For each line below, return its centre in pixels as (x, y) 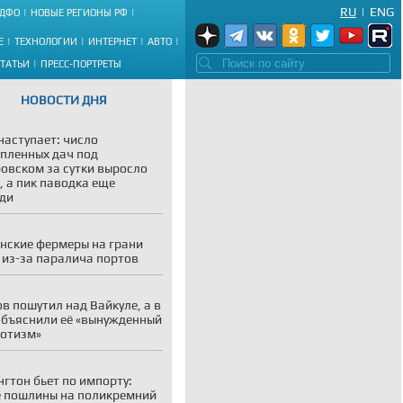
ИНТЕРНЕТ (112, 41)
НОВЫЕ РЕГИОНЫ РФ (79, 13)
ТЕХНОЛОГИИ (46, 41)
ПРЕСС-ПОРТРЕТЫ (81, 63)
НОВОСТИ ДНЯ (64, 100)
